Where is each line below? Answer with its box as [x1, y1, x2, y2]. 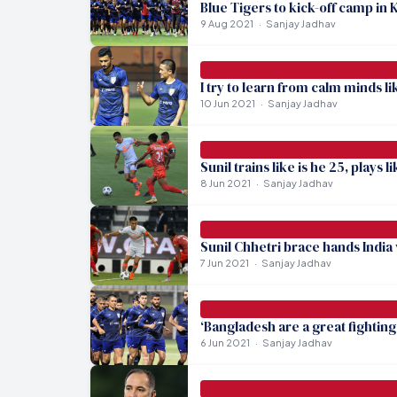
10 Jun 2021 [199, 97, 255, 109]
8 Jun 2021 [199, 176, 251, 189]
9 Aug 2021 [199, 17, 253, 29]
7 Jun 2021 [199, 256, 249, 269]
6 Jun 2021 [199, 336, 250, 348]
